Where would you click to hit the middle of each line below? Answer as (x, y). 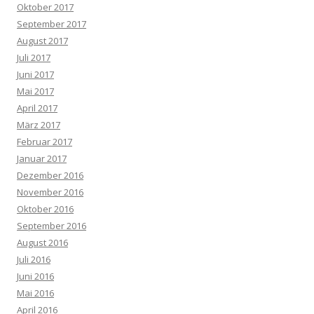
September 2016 (52, 225)
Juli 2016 (34, 259)
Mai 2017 (35, 91)
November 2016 (50, 192)
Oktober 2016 (45, 209)
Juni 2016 (35, 276)
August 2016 (42, 242)
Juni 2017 (35, 74)
